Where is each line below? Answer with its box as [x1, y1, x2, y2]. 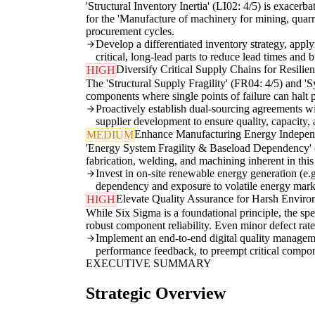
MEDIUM [86, 129, 134, 141]
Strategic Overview [86, 284, 226, 303]
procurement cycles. [86, 25, 174, 38]
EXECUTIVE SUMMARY [86, 257, 212, 270]
